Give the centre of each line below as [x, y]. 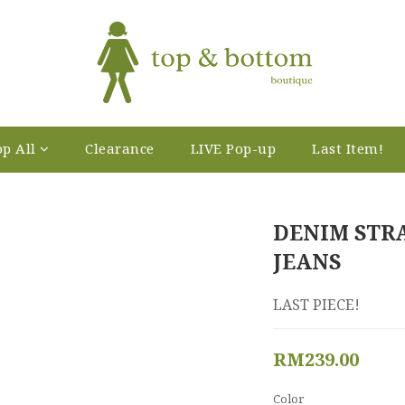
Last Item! [348, 148]
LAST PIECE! [316, 304]
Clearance [120, 148]
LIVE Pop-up [233, 148]
